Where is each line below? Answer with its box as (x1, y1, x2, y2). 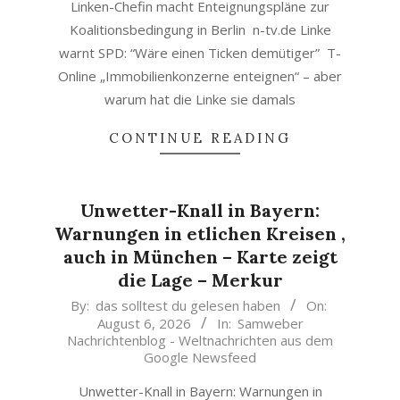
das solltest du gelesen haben (96, 296, 280, 314)
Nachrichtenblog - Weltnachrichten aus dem (67, 331, 333, 349)
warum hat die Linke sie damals (104, 90, 296, 108)
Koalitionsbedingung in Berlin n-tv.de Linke (69, 21, 331, 38)
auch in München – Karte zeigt (62, 246, 337, 268)
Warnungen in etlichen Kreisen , (54, 222, 346, 245)
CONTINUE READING (109, 129, 291, 146)
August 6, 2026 (96, 314, 191, 332)
